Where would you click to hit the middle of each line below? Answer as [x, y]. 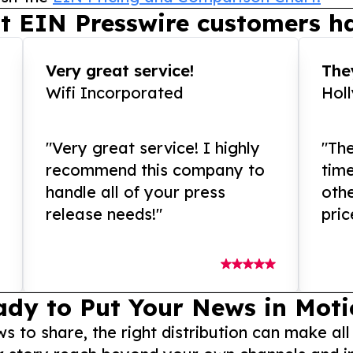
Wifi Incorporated [115, 93]
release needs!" [104, 214]
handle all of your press [136, 192]
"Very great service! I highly [153, 148]
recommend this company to [156, 170]
